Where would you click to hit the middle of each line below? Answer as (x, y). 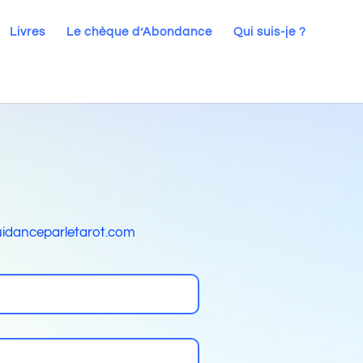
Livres (28, 32)
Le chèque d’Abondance (139, 32)
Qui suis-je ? (270, 32)
